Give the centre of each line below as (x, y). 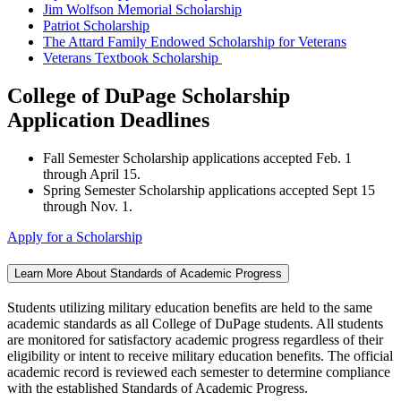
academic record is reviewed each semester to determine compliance (199, 371)
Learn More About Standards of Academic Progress (148, 273)
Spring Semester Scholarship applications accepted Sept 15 (209, 191)
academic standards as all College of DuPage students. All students (195, 323)
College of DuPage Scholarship (149, 96)
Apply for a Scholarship (75, 237)
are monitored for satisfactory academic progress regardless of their (195, 339)
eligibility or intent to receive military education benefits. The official (200, 355)
